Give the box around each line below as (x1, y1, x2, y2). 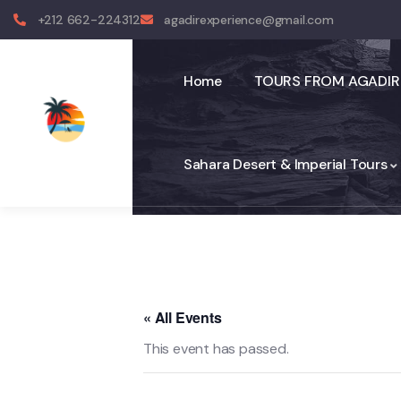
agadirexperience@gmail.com (164, 11, 334, 28)
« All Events (143, 307, 222, 328)
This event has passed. (143, 339, 289, 358)
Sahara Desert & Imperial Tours (183, 155, 388, 174)
